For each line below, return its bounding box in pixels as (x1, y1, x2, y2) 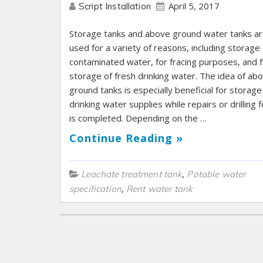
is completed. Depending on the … (69, 112, 207, 124)
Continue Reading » (69, 131, 183, 146)
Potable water (187, 168, 246, 180)
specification (69, 183, 122, 195)
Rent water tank (126, 183, 193, 195)
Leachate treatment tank (81, 168, 183, 180)
